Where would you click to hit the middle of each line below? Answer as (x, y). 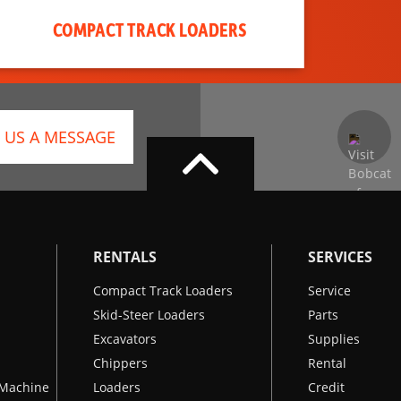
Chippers (120, 363)
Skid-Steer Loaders (149, 315)
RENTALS (125, 257)
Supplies (334, 339)
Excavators (125, 339)
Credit (326, 387)
